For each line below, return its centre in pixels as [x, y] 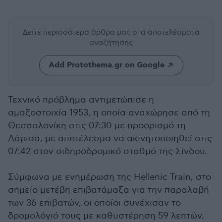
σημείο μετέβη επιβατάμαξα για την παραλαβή [109, 190]
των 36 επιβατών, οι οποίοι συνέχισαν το [94, 203]
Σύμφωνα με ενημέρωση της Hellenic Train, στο [110, 177]
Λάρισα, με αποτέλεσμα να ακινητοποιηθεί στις [110, 139]
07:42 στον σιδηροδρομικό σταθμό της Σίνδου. [108, 151]
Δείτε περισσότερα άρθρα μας [77, 32]
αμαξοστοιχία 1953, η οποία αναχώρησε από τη [109, 113]
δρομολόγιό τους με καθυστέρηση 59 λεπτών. [106, 216]
